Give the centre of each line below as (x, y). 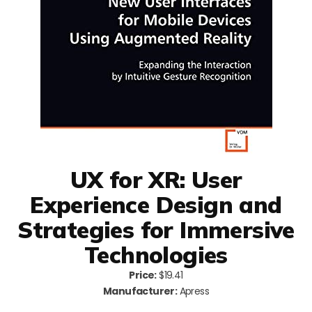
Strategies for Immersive (156, 229)
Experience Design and (156, 204)
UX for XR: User (156, 179)
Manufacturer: (140, 291)
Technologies (156, 254)
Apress (193, 291)
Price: (143, 275)
